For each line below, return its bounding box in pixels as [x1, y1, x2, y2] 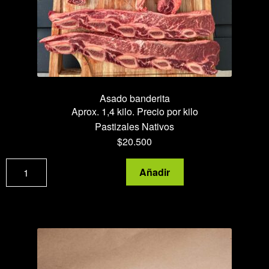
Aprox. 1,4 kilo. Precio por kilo [71, 104, 198, 118]
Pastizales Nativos [95, 119, 174, 133]
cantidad [134, 188, 171, 202]
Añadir [139, 165, 171, 179]
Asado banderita [99, 91, 170, 105]
